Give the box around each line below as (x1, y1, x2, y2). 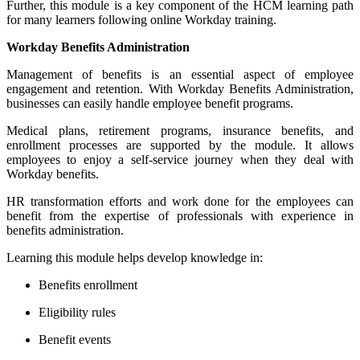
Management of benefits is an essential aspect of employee (6, 67, 354, 81)
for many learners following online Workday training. (6, 12, 276, 27)
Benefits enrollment (39, 277, 137, 292)
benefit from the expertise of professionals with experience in (6, 208, 354, 223)
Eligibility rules (39, 305, 116, 319)
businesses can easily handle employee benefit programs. (6, 96, 293, 110)
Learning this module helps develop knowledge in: (6, 250, 263, 264)
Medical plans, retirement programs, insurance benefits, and (6, 123, 354, 137)
